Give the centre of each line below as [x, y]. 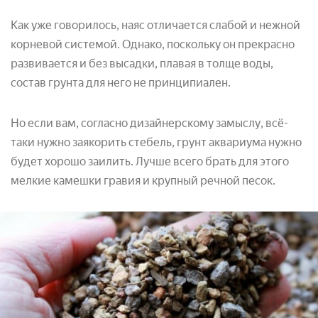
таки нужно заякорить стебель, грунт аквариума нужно [156, 142]
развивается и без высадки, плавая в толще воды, [142, 63]
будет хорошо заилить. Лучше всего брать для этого [150, 161]
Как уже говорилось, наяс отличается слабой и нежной [155, 25]
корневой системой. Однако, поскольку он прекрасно [153, 44]
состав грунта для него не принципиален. [121, 82]
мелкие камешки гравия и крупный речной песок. [143, 180]
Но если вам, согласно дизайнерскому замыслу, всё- [149, 123]
